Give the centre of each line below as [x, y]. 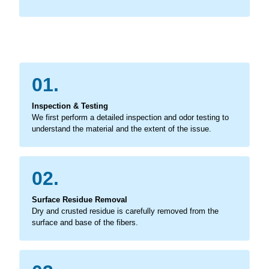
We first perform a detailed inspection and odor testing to [130, 117]
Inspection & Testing [70, 106]
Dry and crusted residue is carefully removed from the [125, 211]
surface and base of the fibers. [85, 222]
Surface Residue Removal [80, 199]
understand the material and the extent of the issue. [122, 128]
